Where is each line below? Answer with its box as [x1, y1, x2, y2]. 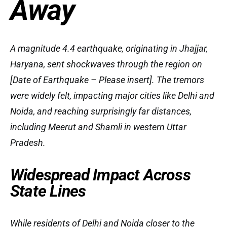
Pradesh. [10, 137, 46, 148]
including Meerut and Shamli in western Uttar [10, 122, 186, 132]
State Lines [10, 181, 86, 201]
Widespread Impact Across [10, 165, 191, 184]
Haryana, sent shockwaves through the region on [10, 59, 202, 69]
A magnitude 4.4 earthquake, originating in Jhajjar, [10, 43, 208, 54]
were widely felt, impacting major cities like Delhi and [10, 90, 214, 101]
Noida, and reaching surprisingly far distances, [10, 106, 192, 117]
